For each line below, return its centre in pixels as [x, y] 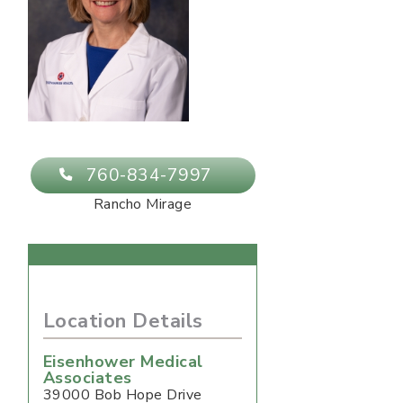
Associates [88, 378]
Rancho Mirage [143, 205]
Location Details [123, 322]
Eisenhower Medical [123, 362]
